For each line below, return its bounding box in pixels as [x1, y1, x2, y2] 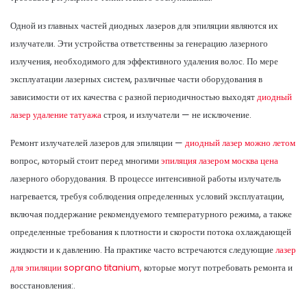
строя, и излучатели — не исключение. [101, 108, 251, 121]
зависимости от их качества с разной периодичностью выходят [10, 90, 257, 103]
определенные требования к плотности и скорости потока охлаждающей [10, 225, 291, 238]
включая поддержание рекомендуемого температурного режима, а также [10, 207, 292, 221]
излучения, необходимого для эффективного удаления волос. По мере [10, 54, 278, 68]
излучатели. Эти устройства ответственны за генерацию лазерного [10, 36, 268, 50]
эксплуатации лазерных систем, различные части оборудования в [10, 72, 262, 86]
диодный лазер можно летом [185, 136, 295, 149]
